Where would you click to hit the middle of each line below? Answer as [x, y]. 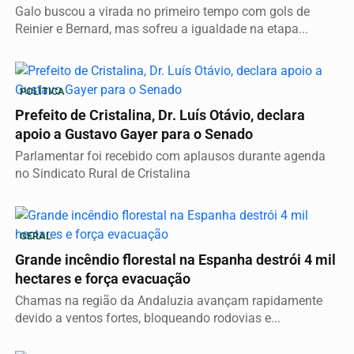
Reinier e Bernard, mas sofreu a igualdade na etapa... [162, 28]
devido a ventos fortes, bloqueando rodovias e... [148, 318]
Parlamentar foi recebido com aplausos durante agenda [170, 156]
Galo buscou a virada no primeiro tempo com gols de [162, 11]
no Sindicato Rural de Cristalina [103, 173]
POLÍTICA [42, 91]
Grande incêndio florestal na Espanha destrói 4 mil [175, 260]
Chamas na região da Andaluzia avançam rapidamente [169, 300]
